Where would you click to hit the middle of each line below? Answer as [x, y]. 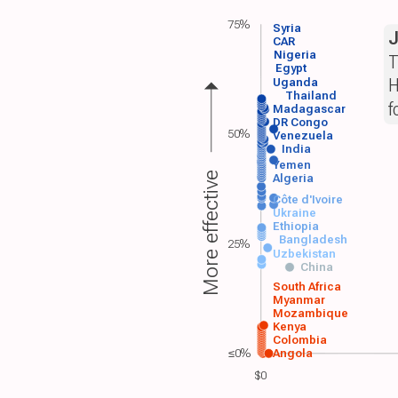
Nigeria [295, 54]
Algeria [293, 178]
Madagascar [310, 108]
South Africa [307, 286]
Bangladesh [313, 239]
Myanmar [299, 299]
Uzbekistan [305, 253]
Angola [293, 353]
